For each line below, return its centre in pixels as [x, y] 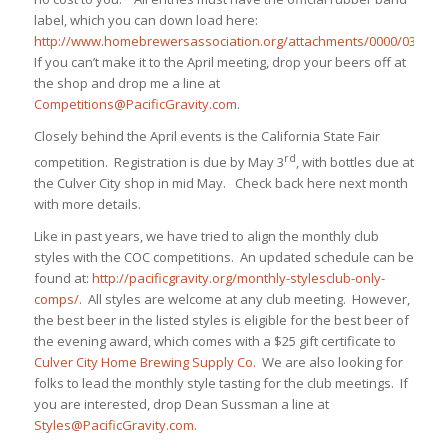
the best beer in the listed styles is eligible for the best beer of [221, 320]
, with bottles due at [354, 162]
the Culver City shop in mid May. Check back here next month [220, 183]
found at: [62, 278]
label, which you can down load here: [147, 19]
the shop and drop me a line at [126, 82]
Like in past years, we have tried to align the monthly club [206, 236]
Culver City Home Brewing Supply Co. [146, 362]
